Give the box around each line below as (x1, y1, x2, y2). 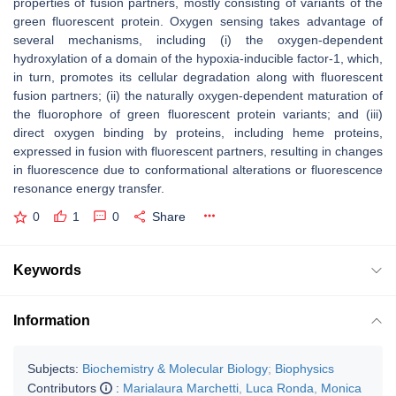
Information (13, 312, 90, 328)
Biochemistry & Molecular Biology (82, 361, 268, 376)
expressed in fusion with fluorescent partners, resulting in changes (13, 144, 383, 158)
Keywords (13, 262, 81, 278)
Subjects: (27, 361, 79, 376)
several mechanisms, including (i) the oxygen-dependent (13, 33, 383, 47)
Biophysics (275, 361, 334, 376)
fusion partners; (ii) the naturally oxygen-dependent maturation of (13, 88, 383, 103)
